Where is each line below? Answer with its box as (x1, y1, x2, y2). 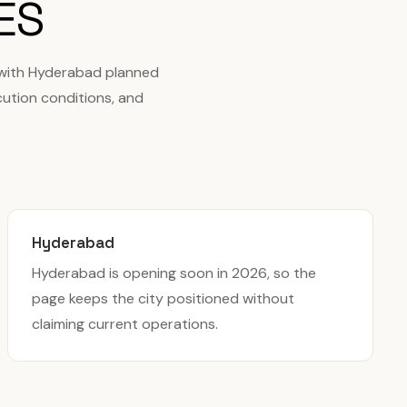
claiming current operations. (31, 314, 218, 333)
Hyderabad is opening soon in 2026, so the (31, 263, 316, 283)
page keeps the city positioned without (31, 289, 294, 308)
